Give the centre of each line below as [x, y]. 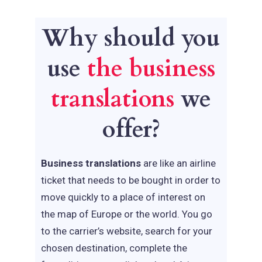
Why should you [131, 38]
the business [151, 69]
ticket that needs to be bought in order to [131, 180]
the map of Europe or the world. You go [127, 214]
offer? [131, 130]
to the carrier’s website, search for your [127, 231]
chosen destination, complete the [114, 248]
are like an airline [178, 163]
